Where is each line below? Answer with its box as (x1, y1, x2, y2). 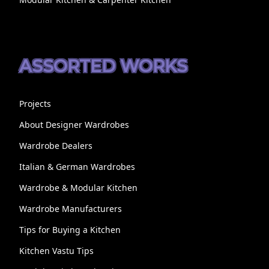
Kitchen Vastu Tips (19, 245, 94, 257)
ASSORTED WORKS (19, 56, 187, 77)
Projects (19, 98, 51, 110)
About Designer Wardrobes (19, 119, 129, 131)
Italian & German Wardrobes (19, 161, 135, 173)
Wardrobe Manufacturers (19, 203, 122, 215)
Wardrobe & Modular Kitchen (19, 182, 138, 194)
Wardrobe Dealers (19, 140, 92, 152)
